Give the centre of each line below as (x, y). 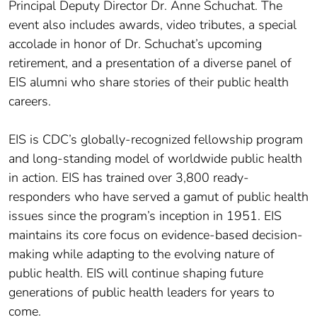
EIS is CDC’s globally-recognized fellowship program (156, 139)
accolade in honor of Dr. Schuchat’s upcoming (135, 44)
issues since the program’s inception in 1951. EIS (145, 215)
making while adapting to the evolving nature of (142, 254)
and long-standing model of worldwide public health (155, 158)
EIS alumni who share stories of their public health (149, 82)
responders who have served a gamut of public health (158, 196)
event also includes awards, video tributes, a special (152, 24)
